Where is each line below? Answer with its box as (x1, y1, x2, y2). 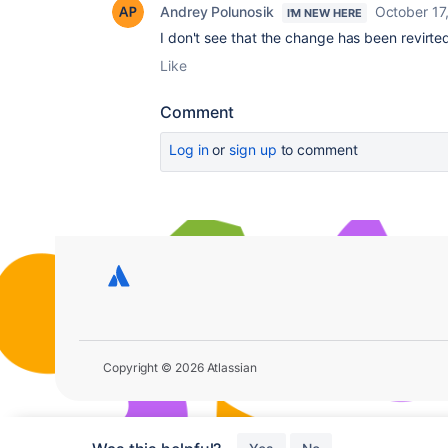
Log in (169, 141, 209, 158)
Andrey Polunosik (160, 3, 274, 20)
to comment (276, 141, 358, 158)
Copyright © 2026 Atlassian (103, 359, 257, 375)
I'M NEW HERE (286, 6, 362, 20)
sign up (229, 141, 277, 158)
